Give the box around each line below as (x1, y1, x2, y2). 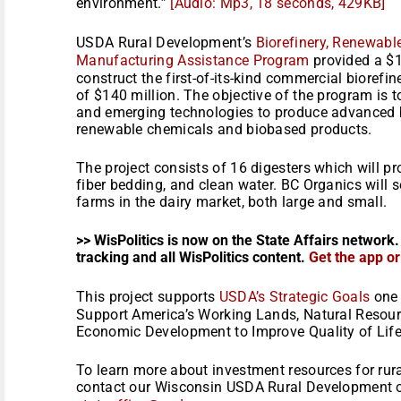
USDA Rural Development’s (76, 33, 256, 51)
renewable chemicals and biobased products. (76, 120, 372, 138)
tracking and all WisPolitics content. (76, 248, 309, 266)
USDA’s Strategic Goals (218, 287, 371, 305)
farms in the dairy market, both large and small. (76, 192, 388, 210)
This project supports (76, 287, 219, 305)
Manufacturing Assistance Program (76, 51, 310, 69)
